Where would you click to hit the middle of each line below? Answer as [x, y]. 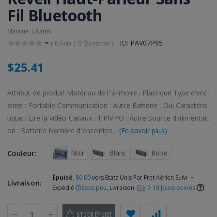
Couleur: [22, 153]
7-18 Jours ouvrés [171, 188]
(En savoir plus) [143, 130]
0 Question [94, 43]
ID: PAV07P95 [141, 43]
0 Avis [63, 43]
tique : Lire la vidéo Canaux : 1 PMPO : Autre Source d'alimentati [108, 118]
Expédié [64, 188]
